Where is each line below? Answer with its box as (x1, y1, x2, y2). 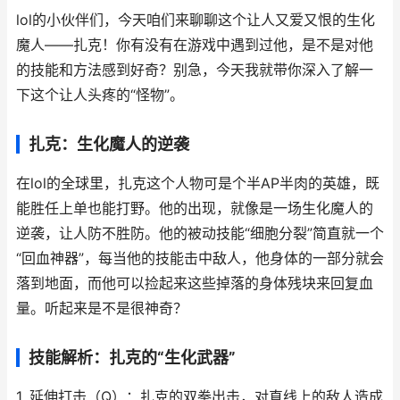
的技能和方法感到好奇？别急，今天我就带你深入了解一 (16, 62, 373, 79)
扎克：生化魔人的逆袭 (29, 135, 189, 154)
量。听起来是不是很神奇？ (16, 300, 187, 317)
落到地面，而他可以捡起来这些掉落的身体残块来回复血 (16, 275, 373, 292)
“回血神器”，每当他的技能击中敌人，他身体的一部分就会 (16, 250, 384, 267)
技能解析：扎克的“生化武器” (29, 348, 236, 367)
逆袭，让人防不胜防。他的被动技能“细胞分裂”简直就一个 (16, 225, 384, 242)
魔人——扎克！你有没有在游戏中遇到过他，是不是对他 (16, 37, 373, 54)
